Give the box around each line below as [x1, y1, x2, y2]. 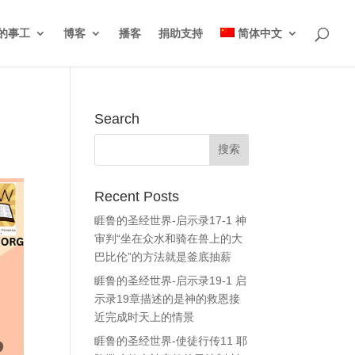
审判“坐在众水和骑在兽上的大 [94, 232, 243, 245]
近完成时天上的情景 [94, 311, 195, 323]
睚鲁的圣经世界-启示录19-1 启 [94, 274, 247, 287]
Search [94, 111, 140, 127]
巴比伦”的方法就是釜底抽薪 [94, 250, 232, 263]
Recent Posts [94, 189, 180, 204]
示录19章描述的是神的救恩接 [94, 292, 241, 305]
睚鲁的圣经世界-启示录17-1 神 [94, 214, 247, 227]
